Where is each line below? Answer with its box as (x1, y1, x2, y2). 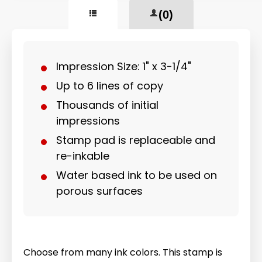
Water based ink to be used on (56, 168, 217, 182)
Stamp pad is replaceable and (56, 133, 215, 147)
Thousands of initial (56, 98, 158, 112)
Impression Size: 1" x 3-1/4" (56, 59, 191, 74)
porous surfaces (56, 184, 143, 198)
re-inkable (56, 149, 109, 163)
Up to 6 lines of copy (56, 78, 163, 93)
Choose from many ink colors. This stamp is (23, 246, 222, 259)
